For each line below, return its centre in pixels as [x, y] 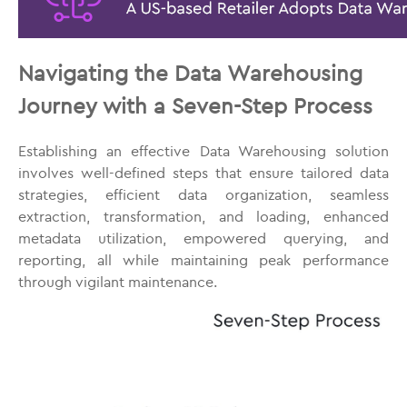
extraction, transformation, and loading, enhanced [203, 216]
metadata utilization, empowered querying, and [203, 238]
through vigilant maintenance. [118, 282]
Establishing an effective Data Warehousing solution [203, 151]
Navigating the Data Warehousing [190, 73]
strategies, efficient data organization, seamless [203, 194]
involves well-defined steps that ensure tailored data [203, 173]
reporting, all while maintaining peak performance [203, 260]
